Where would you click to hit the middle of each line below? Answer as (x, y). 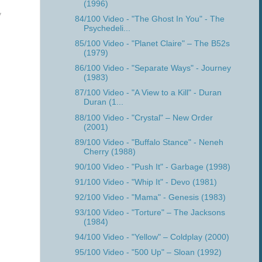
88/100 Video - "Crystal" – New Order (144, 118)
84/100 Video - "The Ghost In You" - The (149, 19)
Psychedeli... (107, 28)
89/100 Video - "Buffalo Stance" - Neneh (149, 142)
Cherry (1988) (109, 151)
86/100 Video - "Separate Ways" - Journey (153, 68)
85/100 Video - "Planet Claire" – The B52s (152, 44)
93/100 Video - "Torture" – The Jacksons (150, 213)
